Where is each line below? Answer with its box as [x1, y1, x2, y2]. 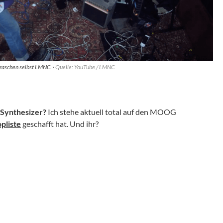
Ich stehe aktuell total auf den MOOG [46, 107, 176, 117]
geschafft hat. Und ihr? [21, 119, 99, 129]
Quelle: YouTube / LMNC [55, 63, 114, 71]
